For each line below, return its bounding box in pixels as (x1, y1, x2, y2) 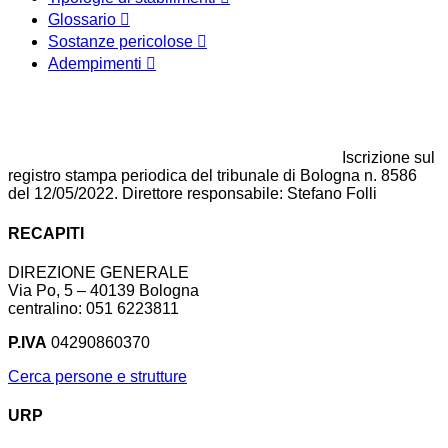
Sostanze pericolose (48, 33, 197, 51)
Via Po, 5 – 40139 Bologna (8, 281, 199, 299)
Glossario (48, 11, 120, 29)
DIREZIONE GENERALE (8, 263, 189, 281)
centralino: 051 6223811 (8, 299, 179, 317)
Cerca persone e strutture (8, 367, 187, 385)
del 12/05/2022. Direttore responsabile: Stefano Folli (8, 185, 377, 203)
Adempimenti (48, 55, 146, 73)
